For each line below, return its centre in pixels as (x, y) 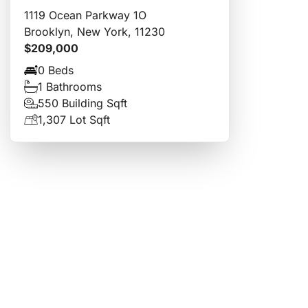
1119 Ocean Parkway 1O (85, 15)
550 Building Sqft (82, 103)
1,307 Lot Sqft (74, 120)
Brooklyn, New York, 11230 (95, 32)
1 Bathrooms (70, 87)
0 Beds (56, 70)
